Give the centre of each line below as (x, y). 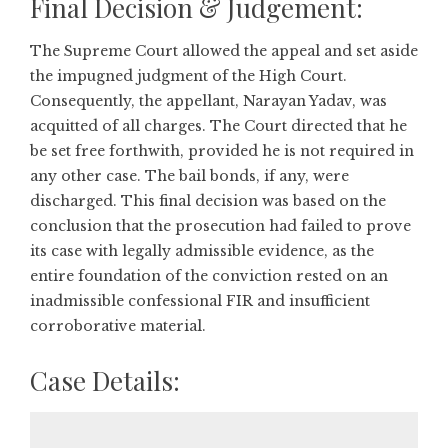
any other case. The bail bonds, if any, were (189, 176)
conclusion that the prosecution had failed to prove (220, 226)
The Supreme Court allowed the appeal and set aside (224, 51)
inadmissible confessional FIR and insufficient (200, 301)
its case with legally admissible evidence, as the (202, 251)
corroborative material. (118, 326)
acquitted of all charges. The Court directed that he (218, 126)
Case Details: (105, 380)
